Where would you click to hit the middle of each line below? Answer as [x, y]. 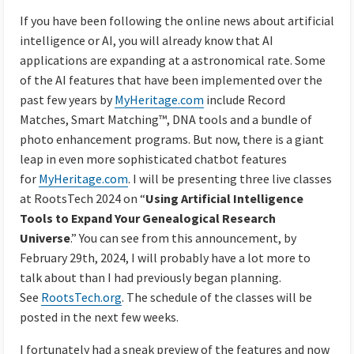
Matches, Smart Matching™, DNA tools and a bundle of [166, 119]
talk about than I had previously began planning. [151, 277]
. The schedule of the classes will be [217, 297]
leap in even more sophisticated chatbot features [153, 158]
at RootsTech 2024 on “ [83, 198]
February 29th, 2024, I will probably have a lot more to [165, 257]
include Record [245, 99]
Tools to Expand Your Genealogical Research [148, 218]
